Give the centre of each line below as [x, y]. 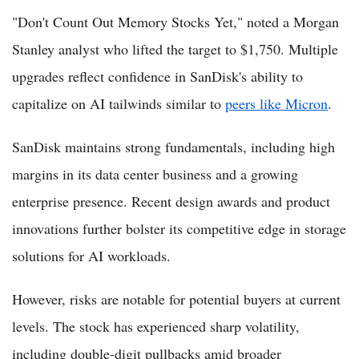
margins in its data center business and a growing [155, 174]
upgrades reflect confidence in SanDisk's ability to [157, 76]
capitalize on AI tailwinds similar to [119, 103]
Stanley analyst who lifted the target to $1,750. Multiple [175, 49]
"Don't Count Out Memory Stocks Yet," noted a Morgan [175, 22]
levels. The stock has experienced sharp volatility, [156, 326]
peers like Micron [276, 103]
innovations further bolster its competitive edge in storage [179, 228]
